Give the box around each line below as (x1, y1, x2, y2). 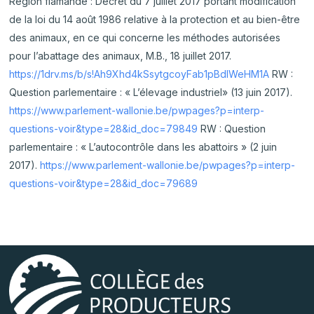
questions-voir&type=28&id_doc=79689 (9, 177, 198, 189)
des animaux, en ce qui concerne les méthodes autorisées (9, 32, 281, 43)
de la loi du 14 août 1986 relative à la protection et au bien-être (9, 13, 301, 25)
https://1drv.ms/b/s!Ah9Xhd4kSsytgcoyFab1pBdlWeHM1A (9, 68, 270, 80)
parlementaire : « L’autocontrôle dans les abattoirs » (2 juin (9, 141, 278, 153)
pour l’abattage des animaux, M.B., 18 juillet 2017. (9, 50, 232, 62)
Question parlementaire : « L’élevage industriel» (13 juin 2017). (9, 86, 293, 98)
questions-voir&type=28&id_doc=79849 (9, 123, 198, 135)
